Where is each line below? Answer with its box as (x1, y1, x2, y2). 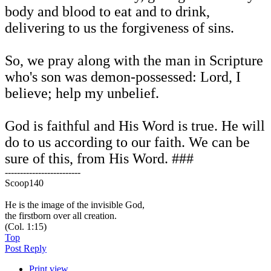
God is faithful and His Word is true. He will (5, 118, 265, 134)
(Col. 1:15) (5, 221, 47, 232)
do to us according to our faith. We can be (5, 134, 250, 151)
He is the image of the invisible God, (5, 200, 145, 211)
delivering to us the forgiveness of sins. (5, 20, 234, 36)
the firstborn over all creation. (5, 211, 117, 221)
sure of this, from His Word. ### (5, 151, 194, 167)
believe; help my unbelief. (5, 85, 159, 102)
